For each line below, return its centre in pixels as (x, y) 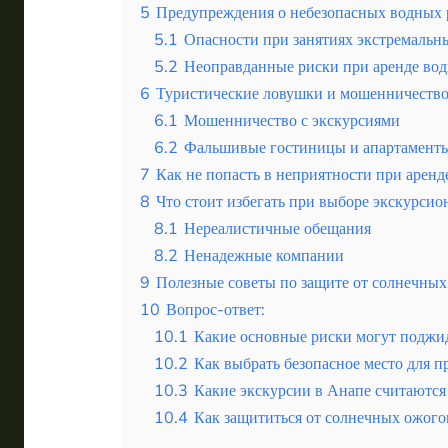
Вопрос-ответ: (215, 309)
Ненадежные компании (264, 255)
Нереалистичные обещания (277, 228)
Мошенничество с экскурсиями (292, 120)
